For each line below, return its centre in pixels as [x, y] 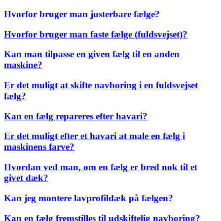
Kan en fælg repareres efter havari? [76, 116]
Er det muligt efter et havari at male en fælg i [94, 136]
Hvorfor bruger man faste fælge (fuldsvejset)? [96, 34]
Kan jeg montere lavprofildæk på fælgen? [89, 198]
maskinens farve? [39, 147]
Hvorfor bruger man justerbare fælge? [82, 14]
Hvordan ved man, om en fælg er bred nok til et [101, 167]
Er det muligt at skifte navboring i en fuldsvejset [101, 85]
